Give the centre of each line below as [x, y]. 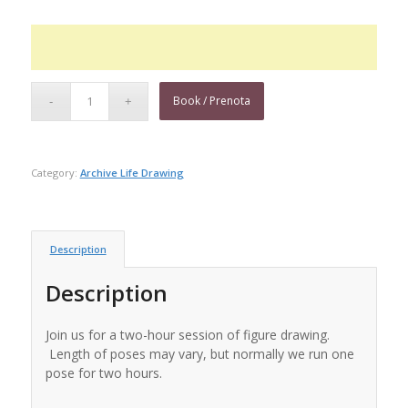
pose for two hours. [103, 372]
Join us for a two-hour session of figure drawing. [187, 334]
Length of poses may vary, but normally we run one [199, 353]
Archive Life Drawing [132, 172]
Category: [55, 172]
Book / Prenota [212, 100]
